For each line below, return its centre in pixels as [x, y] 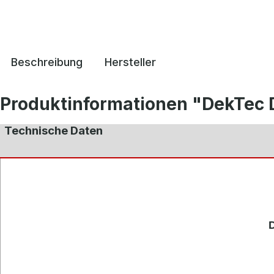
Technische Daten [54, 131]
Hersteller [130, 62]
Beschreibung [47, 62]
